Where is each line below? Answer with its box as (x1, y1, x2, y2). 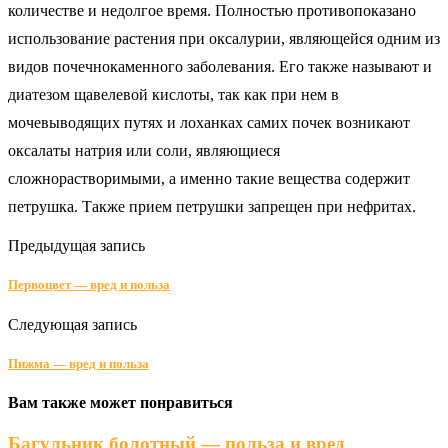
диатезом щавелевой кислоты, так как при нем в (8, 86, 339, 104)
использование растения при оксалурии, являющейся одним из (8, 30, 440, 48)
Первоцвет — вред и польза (8, 277, 170, 293)
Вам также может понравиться (8, 393, 233, 411)
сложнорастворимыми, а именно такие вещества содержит (8, 170, 410, 188)
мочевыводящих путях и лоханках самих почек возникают (8, 114, 410, 132)
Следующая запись (8, 315, 137, 333)
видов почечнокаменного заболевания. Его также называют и (8, 58, 432, 76)
